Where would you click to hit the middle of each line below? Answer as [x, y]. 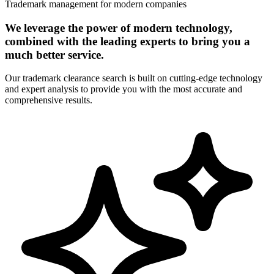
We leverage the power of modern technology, [119, 28]
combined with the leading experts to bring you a [128, 41]
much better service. [54, 54]
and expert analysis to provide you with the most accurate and [124, 89]
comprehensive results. [49, 100]
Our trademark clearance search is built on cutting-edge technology [134, 78]
